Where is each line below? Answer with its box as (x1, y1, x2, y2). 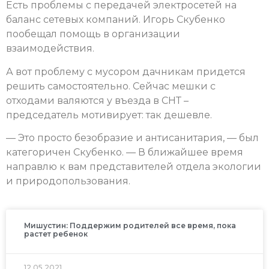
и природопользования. (6, 175, 130, 187)
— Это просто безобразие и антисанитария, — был (6, 132, 259, 144)
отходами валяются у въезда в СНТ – (6, 94, 189, 106)
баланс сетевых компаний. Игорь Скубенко (6, 14, 225, 26)
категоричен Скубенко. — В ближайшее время (6, 147, 243, 159)
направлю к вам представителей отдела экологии (6, 161, 261, 173)
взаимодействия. (6, 43, 94, 55)
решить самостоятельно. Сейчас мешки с (6, 80, 216, 92)
